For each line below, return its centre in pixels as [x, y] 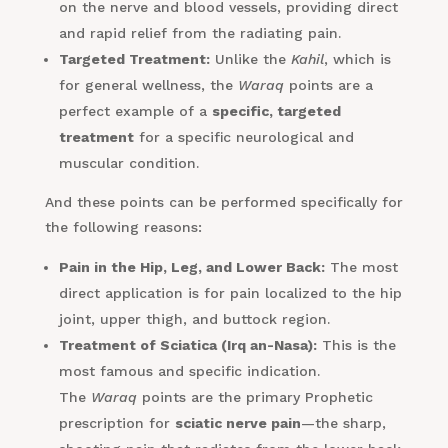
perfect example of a [135, 111]
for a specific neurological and [243, 137]
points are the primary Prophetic [254, 397]
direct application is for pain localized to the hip [230, 293]
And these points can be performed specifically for [223, 202]
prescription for [116, 423]
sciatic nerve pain [237, 423]
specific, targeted [276, 111]
